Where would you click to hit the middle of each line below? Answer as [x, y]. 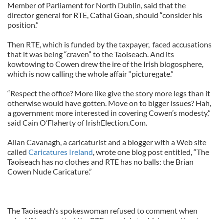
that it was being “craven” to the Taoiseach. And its [91, 54]
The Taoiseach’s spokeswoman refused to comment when [102, 210]
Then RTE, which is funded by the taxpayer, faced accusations [109, 44]
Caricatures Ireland [61, 152]
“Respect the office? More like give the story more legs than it [109, 93]
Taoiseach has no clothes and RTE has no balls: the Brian [100, 162]
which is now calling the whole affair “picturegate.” [90, 74]
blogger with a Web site [167, 142]
